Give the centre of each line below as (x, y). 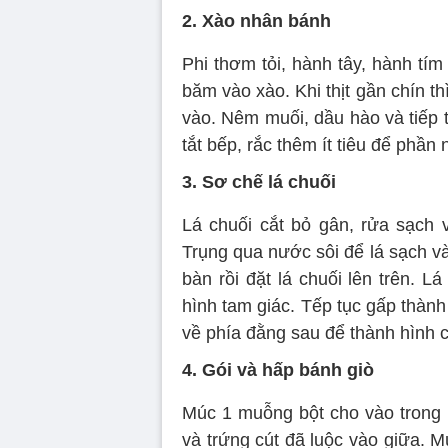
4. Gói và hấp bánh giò (278, 369)
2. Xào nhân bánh (256, 20)
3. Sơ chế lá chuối (259, 181)
